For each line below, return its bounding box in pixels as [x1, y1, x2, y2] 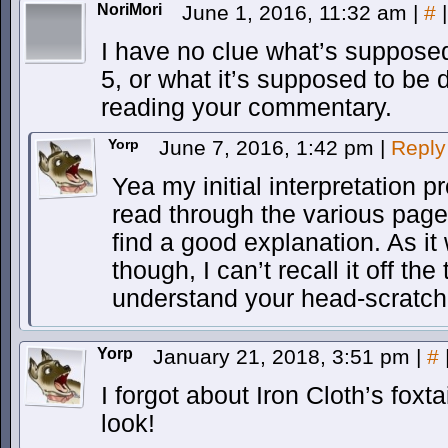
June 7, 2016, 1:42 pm [159, 136, 380, 159]
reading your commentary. [101, 94, 392, 121]
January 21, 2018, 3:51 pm [153, 345, 416, 368]
